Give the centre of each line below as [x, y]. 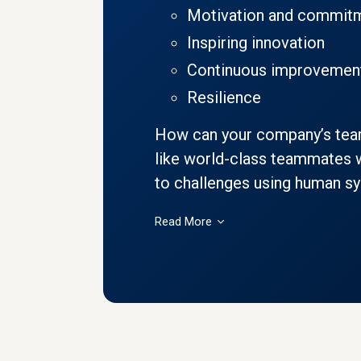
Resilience [224, 98]
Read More [185, 222]
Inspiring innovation [256, 43]
